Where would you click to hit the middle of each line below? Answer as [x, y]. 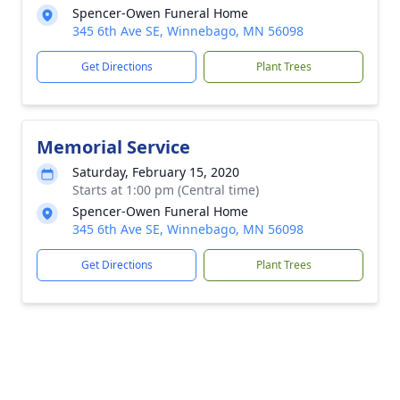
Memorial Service [113, 147]
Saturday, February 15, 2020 [156, 172]
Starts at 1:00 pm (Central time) [166, 190]
